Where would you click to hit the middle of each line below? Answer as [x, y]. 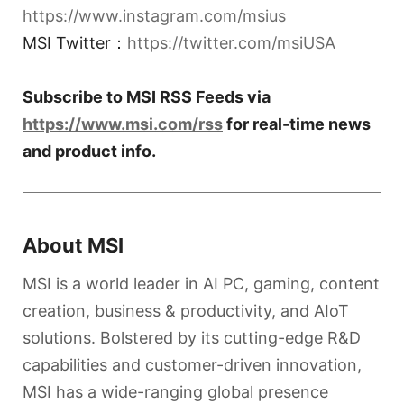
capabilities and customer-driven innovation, [192, 364]
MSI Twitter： [75, 42]
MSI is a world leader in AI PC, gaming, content [201, 283]
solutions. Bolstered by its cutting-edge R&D [192, 337]
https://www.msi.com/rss [123, 124]
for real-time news [297, 124]
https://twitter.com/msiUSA [231, 42]
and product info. [89, 151]
